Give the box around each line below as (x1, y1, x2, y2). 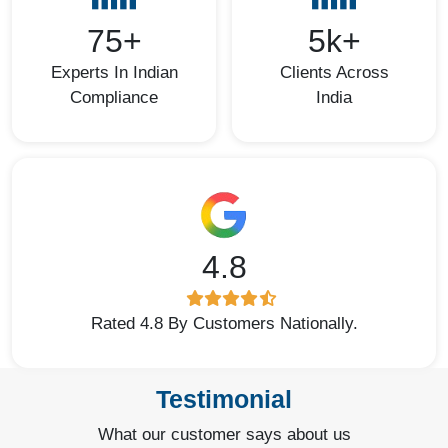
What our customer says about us (97, 425, 351, 445)
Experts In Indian (50, 63, 178, 83)
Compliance (70, 88, 158, 108)
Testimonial (156, 385, 292, 414)
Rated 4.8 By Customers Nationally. (90, 314, 358, 334)
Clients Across (279, 63, 389, 83)
